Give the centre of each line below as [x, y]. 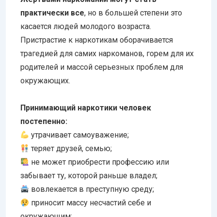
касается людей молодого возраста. [86, 27]
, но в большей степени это [133, 13]
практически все [52, 13]
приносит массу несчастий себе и [90, 203]
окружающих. [45, 81]
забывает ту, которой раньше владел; [90, 176]
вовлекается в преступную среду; [92, 189]
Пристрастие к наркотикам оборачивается [97, 40]
